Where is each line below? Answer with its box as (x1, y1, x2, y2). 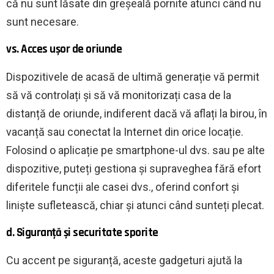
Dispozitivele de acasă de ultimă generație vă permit (6, 70, 259, 83)
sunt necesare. (6, 15, 79, 28)
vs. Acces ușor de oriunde (6, 41, 122, 57)
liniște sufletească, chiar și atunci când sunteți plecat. (6, 198, 264, 212)
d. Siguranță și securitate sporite (6, 224, 158, 240)
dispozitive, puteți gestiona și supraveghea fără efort (6, 161, 261, 175)
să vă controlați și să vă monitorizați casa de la (6, 88, 231, 102)
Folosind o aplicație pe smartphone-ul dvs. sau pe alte (6, 143, 265, 157)
